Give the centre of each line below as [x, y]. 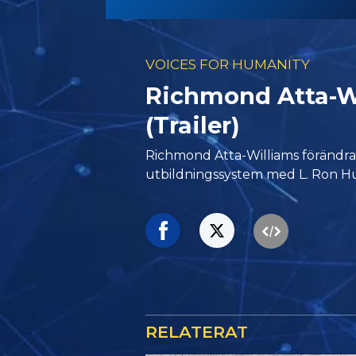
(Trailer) [193, 125]
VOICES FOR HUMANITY [228, 64]
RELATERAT [197, 332]
